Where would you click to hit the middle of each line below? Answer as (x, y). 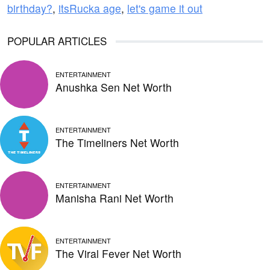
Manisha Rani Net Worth (115, 198)
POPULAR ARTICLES (57, 40)
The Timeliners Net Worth (117, 142)
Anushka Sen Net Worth (114, 87)
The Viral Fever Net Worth (118, 253)
